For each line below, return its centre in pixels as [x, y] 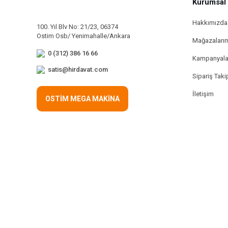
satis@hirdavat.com [78, 70]
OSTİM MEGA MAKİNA [82, 99]
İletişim [203, 94]
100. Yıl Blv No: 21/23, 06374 [77, 27]
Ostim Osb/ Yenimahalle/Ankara [83, 36]
